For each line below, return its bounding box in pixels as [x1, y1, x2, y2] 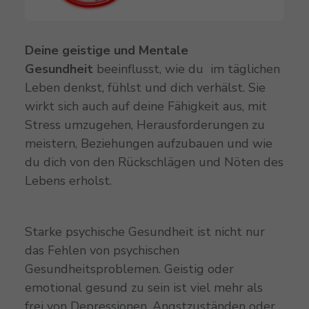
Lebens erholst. [24, 172, 112, 189]
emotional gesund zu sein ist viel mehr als [24, 279, 263, 296]
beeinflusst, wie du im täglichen [96, 60, 280, 77]
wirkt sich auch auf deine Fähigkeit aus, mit [24, 97, 267, 114]
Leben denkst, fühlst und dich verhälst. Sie [24, 79, 266, 96]
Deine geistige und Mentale [24, 41, 188, 59]
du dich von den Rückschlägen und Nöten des [24, 153, 283, 170]
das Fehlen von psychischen [24, 241, 179, 259]
